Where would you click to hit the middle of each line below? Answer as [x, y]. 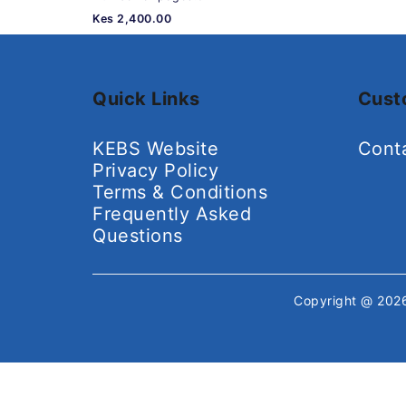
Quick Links [146, 98]
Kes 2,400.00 [132, 18]
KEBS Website [155, 148]
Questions [138, 235]
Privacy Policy [155, 170]
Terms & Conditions [180, 192]
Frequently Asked [172, 213]
